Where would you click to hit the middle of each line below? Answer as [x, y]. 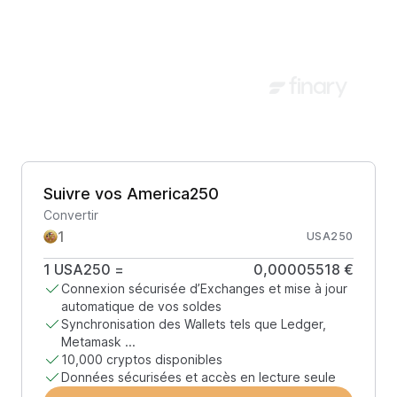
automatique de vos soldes [141, 306]
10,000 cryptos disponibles [142, 359]
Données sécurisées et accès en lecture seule [198, 377]
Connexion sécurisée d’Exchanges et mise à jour [204, 288]
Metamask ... [98, 342]
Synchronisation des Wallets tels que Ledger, [194, 324]
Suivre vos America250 [131, 194]
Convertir [71, 215]
